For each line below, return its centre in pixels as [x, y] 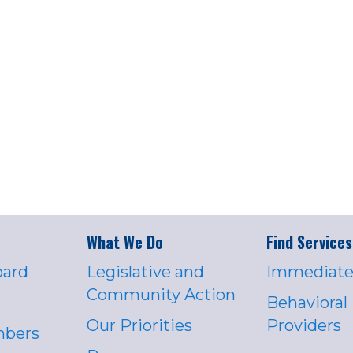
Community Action [162, 294]
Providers [303, 325]
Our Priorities [140, 325]
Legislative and [146, 271]
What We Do [125, 242]
